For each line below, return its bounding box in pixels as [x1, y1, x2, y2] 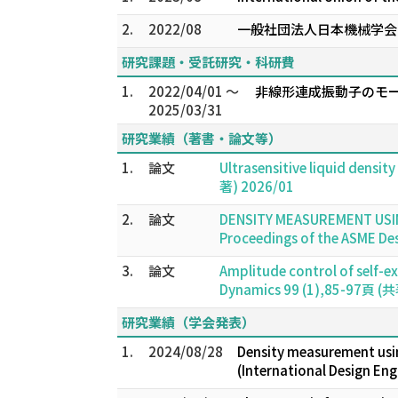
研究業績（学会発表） [122, 313, 255, 331]
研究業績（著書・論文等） [122, 129, 282, 147]
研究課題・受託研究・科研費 [122, 52, 295, 71]
